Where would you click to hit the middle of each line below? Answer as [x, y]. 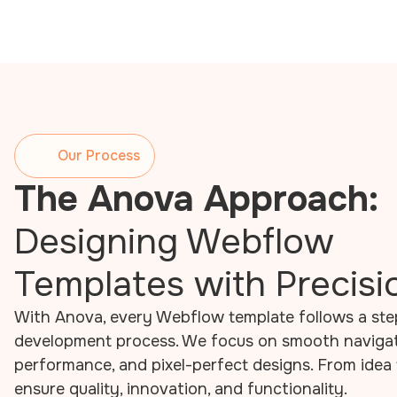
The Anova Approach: [196, 199]
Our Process [99, 156]
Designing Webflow [174, 242]
